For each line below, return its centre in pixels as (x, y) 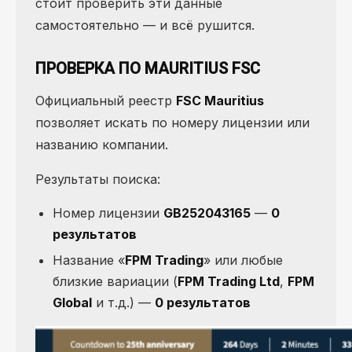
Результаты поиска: (98, 180)
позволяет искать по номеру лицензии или (172, 123)
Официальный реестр (106, 101)
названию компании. (102, 145)
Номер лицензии (108, 213)
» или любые (243, 260)
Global (72, 302)
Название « (89, 260)
